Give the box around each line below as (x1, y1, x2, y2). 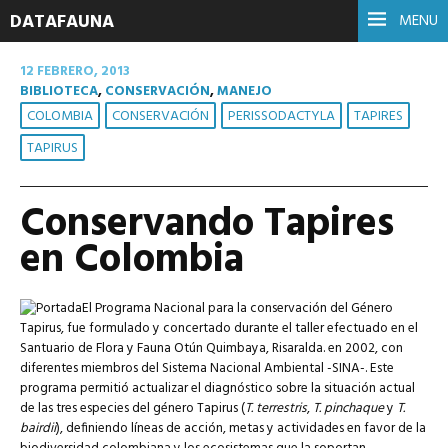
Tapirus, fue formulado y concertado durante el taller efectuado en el (20, 318, 418, 339)
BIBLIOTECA (20, 81, 98, 102)
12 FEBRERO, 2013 (20, 61, 130, 82)
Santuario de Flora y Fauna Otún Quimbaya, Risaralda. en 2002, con (20, 338, 403, 359)
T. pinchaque (313, 398, 384, 419)
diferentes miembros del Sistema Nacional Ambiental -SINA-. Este (20, 358, 394, 379)
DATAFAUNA (10, 8, 114, 37)
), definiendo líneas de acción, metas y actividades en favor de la (56, 418, 426, 439)
